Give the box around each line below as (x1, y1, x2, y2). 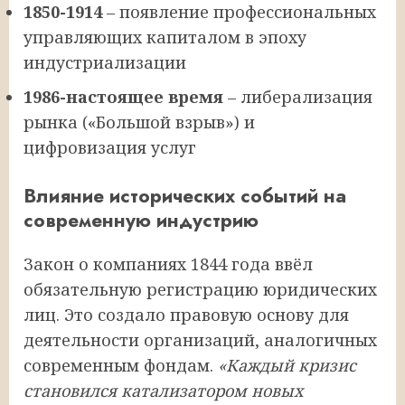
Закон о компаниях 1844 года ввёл (24, 252, 313, 275)
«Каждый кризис (218, 353, 356, 376)
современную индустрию (24, 205, 259, 234)
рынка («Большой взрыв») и (24, 110, 255, 133)
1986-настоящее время (24, 85, 223, 108)
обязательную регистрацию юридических (24, 278, 377, 300)
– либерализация (223, 85, 372, 108)
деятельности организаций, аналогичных (24, 328, 377, 351)
